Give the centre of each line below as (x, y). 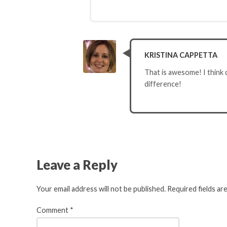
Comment (53, 210)
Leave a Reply (77, 164)
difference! (163, 84)
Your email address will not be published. (101, 188)
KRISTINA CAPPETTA (181, 55)
